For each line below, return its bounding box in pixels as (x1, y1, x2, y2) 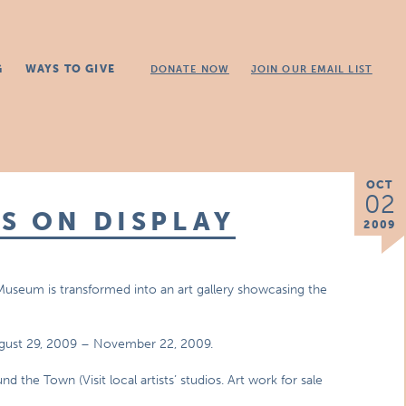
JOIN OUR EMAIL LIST (250, 63, 372, 75)
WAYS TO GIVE (24, 63, 115, 75)
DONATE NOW (150, 63, 229, 75)
